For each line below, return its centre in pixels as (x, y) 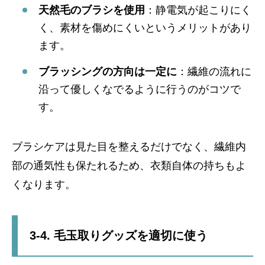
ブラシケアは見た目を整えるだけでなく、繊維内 (129, 147)
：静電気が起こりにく (198, 10)
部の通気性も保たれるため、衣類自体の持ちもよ (129, 166)
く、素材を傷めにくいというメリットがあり (145, 28)
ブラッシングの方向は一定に (108, 72)
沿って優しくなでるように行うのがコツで (140, 90)
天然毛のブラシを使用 (92, 10)
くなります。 (44, 185)
